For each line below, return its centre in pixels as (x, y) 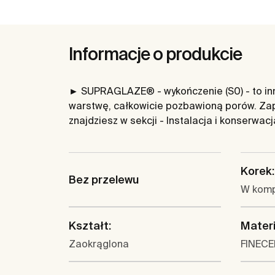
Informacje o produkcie (155, 54)
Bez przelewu (104, 180)
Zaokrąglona (99, 244)
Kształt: (90, 226)
